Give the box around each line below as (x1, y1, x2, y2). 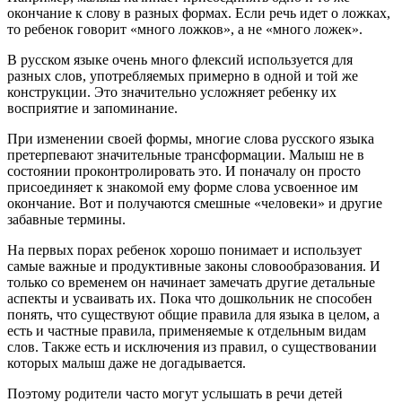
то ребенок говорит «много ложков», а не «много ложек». (7, 21, 363, 37)
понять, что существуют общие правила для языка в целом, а (7, 306, 380, 322)
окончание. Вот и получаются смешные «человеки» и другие (7, 195, 382, 211)
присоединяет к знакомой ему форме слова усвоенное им (7, 179, 358, 195)
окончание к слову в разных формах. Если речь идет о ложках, (7, 4, 390, 21)
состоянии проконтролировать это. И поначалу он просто (7, 162, 361, 179)
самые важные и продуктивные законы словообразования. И (7, 258, 380, 274)
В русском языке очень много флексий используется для (7, 51, 353, 67)
